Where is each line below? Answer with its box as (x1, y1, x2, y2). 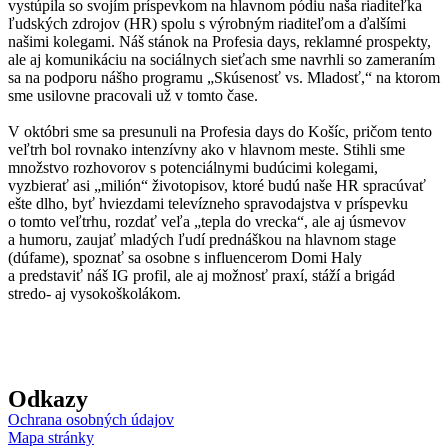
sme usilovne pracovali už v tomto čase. (8, 87, 258, 104)
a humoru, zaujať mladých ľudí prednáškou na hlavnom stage (8, 231, 396, 248)
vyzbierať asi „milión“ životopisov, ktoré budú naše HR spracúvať (8, 177, 426, 194)
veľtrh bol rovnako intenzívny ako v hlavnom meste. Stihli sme (8, 141, 405, 158)
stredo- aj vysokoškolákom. (8, 285, 181, 302)
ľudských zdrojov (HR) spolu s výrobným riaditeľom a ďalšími (8, 15, 406, 32)
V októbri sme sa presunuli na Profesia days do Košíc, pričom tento (8, 123, 432, 140)
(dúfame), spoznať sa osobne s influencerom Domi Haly (8, 249, 362, 266)
